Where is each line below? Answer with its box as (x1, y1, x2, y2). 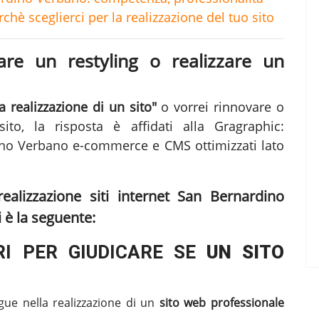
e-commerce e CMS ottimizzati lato (68, 136, 284, 154)
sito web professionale (159, 294, 285, 310)
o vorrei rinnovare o (156, 98, 285, 115)
